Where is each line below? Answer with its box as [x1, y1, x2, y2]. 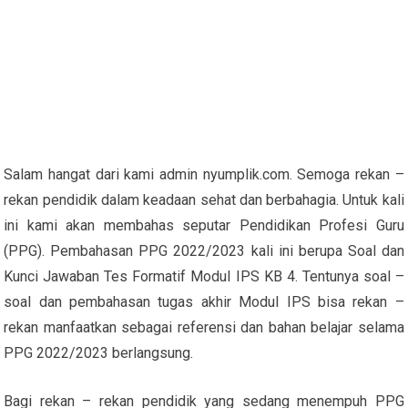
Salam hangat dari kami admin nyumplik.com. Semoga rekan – [4, 165, 404, 183]
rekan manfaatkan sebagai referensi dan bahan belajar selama [4, 318, 404, 336]
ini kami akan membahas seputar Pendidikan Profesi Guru [4, 216, 404, 234]
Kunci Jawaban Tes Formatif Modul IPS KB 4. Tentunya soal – [4, 267, 404, 285]
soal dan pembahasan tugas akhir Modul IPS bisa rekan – [4, 292, 404, 311]
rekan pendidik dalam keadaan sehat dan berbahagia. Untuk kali [4, 190, 404, 209]
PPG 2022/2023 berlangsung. [4, 343, 194, 362]
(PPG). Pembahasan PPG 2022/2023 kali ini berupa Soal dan [4, 241, 404, 260]
